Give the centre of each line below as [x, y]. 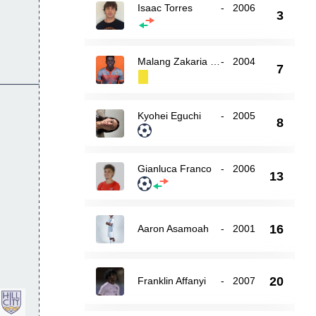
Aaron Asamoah [173, 229]
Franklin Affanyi [171, 281]
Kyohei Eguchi [169, 116]
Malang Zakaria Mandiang [215, 61]
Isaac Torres [165, 8]
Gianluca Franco [174, 169]
